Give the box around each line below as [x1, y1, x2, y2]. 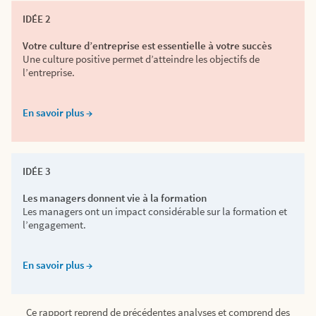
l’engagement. [23, 218, 86, 231]
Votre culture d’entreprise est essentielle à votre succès [23, 39, 272, 52]
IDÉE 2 [23, 12, 51, 25]
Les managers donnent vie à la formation [23, 191, 207, 205]
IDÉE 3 [23, 164, 51, 178]
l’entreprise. [23, 66, 75, 79]
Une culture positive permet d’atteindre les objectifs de [23, 52, 260, 66]
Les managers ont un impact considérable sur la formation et [23, 205, 287, 218]
